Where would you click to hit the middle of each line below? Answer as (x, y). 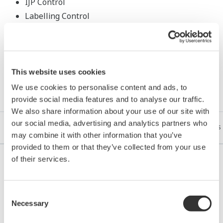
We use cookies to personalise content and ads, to (99, 87)
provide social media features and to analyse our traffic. (108, 99)
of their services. (41, 159)
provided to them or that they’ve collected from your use (109, 147)
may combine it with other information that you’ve (97, 135)
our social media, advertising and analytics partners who (109, 123)
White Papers (199, 127)
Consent (17, 193)
